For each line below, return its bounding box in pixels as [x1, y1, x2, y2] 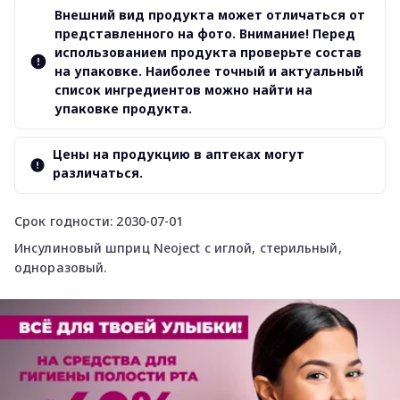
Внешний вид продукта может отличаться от [54, 6, 365, 23]
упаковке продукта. [54, 100, 192, 117]
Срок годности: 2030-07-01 [14, 212, 184, 229]
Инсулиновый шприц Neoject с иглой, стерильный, [14, 239, 342, 256]
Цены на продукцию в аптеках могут [53, 146, 305, 162]
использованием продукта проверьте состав [54, 44, 362, 61]
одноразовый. [14, 259, 107, 276]
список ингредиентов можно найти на [54, 81, 312, 98]
